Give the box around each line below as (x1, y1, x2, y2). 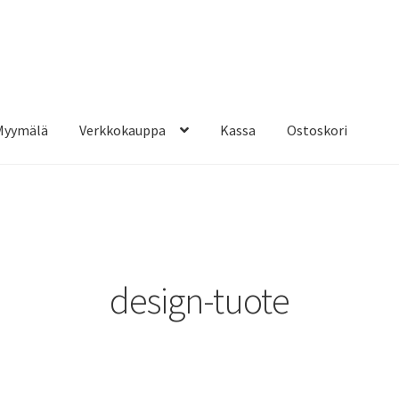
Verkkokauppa (79, 120, 167, 139)
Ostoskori (287, 120, 348, 139)
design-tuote (110, 277, 289, 324)
